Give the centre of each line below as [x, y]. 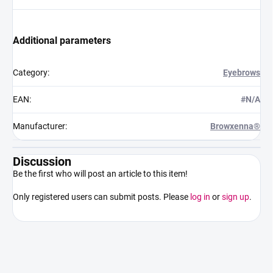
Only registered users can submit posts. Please [101, 197]
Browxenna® [235, 126]
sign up [236, 197]
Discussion [42, 161]
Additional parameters [62, 41]
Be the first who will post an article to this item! [100, 174]
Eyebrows [242, 73]
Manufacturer [39, 126]
